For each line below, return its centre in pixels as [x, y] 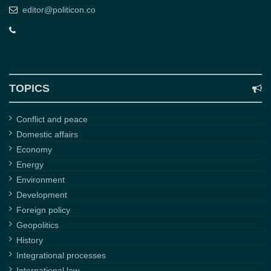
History [30, 240]
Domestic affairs [47, 135]
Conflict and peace [52, 119]
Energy [30, 165]
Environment [41, 180]
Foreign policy [43, 210]
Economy [34, 150]
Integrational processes [61, 256]
